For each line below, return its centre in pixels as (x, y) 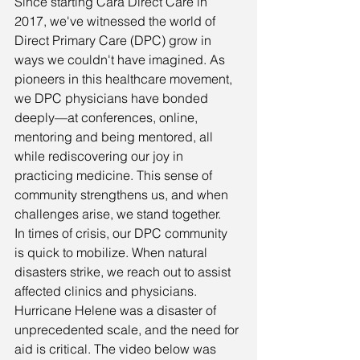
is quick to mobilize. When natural (112, 252)
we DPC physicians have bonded (113, 98)
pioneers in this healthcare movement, (125, 78)
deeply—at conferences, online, (108, 117)
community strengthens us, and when (123, 194)
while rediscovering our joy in (100, 155)
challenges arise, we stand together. (118, 213)
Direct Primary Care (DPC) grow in (115, 40)
